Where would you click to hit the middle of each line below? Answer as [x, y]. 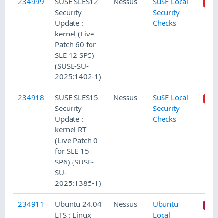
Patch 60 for [76, 44]
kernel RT [71, 129]
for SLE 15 [72, 151]
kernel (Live [75, 33]
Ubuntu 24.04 [79, 204]
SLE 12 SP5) [75, 55]
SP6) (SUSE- [75, 161]
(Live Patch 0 [77, 140]
